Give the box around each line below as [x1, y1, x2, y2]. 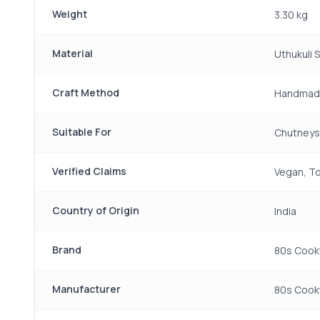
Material [52, 46, 93, 60]
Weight [52, 7, 87, 21]
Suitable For [52, 125, 111, 139]
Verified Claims [52, 164, 126, 178]
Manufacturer [52, 282, 121, 296]
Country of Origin [52, 204, 139, 217]
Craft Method [52, 86, 119, 99]
